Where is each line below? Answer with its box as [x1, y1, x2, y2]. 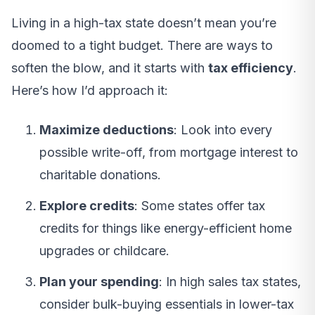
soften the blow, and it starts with [11, 60, 208, 76]
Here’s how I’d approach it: [11, 83, 168, 98]
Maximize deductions [39, 122, 174, 138]
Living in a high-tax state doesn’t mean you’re [11, 15, 276, 31]
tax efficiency [208, 60, 293, 76]
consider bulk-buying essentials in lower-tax [39, 297, 294, 312]
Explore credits [39, 198, 134, 214]
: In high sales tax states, [159, 274, 301, 290]
